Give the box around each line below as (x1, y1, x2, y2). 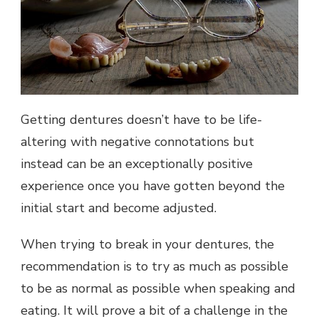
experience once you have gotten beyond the (21, 177, 285, 195)
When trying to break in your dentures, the (21, 236, 274, 253)
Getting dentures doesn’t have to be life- (21, 111, 262, 129)
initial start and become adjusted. (21, 199, 220, 217)
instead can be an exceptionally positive (21, 155, 253, 173)
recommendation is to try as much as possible (21, 258, 288, 276)
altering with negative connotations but (21, 133, 254, 151)
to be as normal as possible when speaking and (21, 280, 296, 298)
